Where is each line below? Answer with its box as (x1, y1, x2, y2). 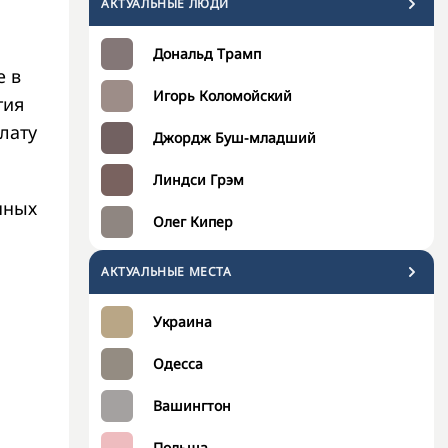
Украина (153, 312, 212, 331)
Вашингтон (153, 396, 231, 415)
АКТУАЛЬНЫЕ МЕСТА (101, 263, 232, 280)
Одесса (153, 354, 203, 373)
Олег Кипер (153, 212, 233, 231)
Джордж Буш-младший (153, 128, 316, 147)
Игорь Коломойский (153, 86, 292, 105)
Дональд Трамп (153, 44, 261, 63)
